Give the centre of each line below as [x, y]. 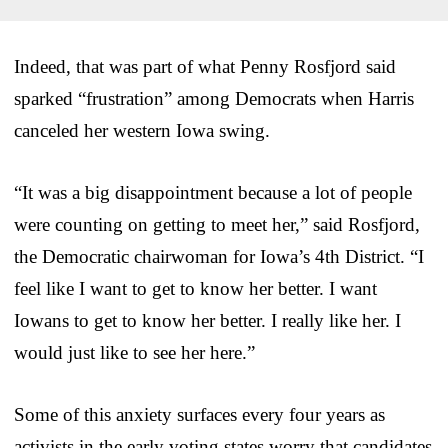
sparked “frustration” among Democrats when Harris [214, 98]
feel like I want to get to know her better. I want [195, 288]
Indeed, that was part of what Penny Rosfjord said [205, 66]
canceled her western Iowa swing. [142, 130]
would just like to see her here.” [134, 352]
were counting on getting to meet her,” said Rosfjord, [217, 224]
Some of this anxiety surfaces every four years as [199, 414]
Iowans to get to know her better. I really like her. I [207, 320]
